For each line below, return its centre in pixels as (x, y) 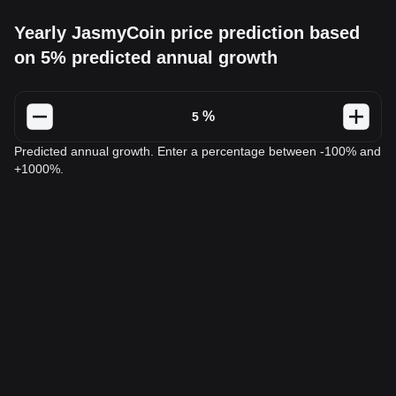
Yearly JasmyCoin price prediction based (187, 33)
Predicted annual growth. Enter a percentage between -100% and (198, 151)
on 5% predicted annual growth (146, 57)
